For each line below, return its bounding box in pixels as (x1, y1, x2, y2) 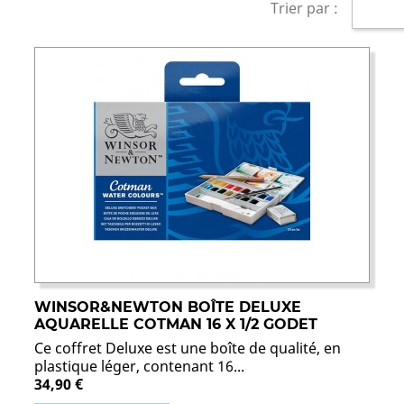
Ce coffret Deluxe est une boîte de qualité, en (33, 337, 341, 358)
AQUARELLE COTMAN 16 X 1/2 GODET (33, 315, 317, 333)
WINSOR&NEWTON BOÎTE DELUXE (33, 298, 301, 316)
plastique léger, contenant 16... (33, 355, 244, 376)
